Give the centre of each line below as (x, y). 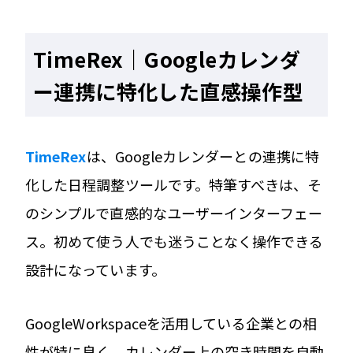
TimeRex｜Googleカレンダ (167, 58)
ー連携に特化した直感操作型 (169, 91)
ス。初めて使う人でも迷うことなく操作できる (175, 241)
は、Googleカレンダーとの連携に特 (203, 156)
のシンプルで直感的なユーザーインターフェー (174, 212)
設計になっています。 (95, 269)
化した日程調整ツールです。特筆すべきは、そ (174, 184)
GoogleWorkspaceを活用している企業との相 (171, 323)
